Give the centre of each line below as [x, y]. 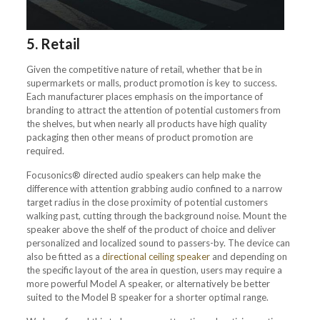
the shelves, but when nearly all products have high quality [146, 123]
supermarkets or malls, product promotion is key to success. [151, 82]
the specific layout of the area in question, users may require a [154, 270]
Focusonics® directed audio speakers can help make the [143, 175]
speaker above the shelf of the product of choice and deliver [151, 229]
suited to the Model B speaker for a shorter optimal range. [148, 297]
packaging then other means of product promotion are [139, 137]
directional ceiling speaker [156, 256]
